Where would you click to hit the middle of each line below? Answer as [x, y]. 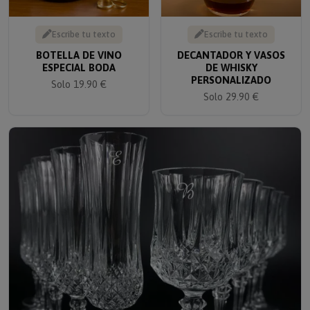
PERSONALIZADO [231, 71]
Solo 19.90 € [79, 75]
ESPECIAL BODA [79, 58]
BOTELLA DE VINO [79, 46]
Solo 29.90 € [231, 87]
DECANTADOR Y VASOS [231, 46]
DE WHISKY [231, 58]
